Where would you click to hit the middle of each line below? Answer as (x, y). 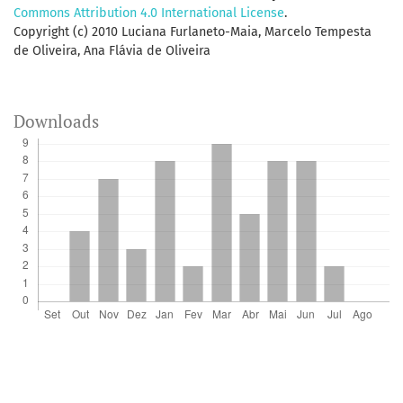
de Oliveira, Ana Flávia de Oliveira (112, 51)
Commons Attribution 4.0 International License (149, 13)
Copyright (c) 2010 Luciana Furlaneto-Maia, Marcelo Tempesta (193, 32)
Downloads (56, 121)
